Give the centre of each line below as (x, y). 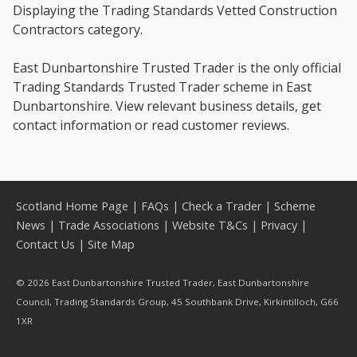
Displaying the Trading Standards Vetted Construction (175, 10)
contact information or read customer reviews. (151, 125)
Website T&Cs (210, 225)
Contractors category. (78, 29)
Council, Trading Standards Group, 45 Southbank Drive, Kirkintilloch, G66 (177, 302)
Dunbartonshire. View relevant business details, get (167, 106)
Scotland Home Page (72, 206)
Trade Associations (109, 225)
